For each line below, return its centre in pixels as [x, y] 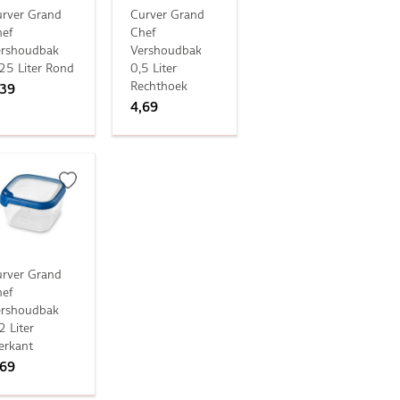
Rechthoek [158, 86]
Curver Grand [167, 15]
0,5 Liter [153, 68]
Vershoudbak [166, 50]
